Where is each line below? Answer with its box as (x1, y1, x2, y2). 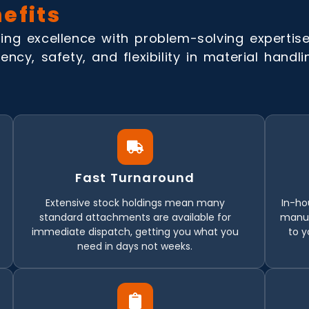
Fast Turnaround (74, 168, 195, 186)
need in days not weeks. (77, 239, 193, 253)
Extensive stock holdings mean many (45, 195, 225, 210)
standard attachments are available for (39, 210, 231, 224)
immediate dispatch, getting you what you (31, 224, 239, 239)
